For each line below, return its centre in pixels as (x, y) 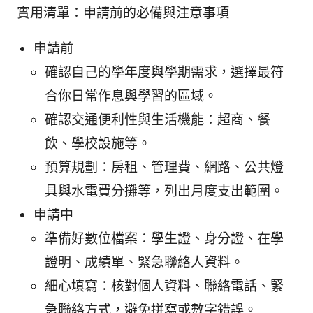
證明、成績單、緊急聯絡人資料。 (144, 263)
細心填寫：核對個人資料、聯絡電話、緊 (164, 286)
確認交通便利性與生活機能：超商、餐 (158, 120)
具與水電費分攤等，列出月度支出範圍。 (164, 191)
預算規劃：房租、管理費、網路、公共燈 (164, 168)
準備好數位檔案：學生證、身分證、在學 (164, 239)
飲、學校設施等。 (98, 144)
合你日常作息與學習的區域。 (131, 96)
